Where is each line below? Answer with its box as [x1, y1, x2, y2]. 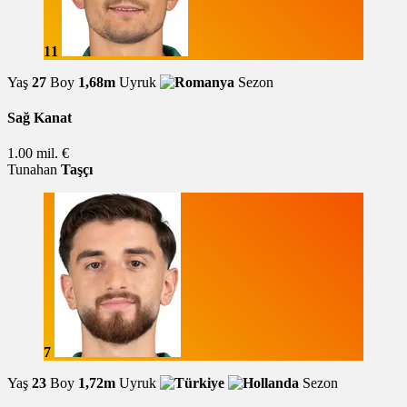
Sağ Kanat [7, 110, 72, 126]
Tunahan [7, 162, 57, 178]
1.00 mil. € [7, 145, 69, 162]
